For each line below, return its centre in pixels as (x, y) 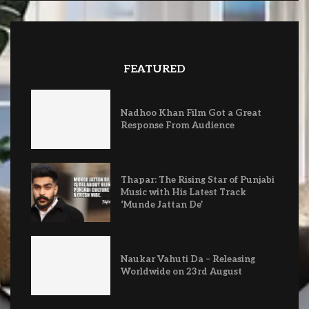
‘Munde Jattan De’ (161, 205)
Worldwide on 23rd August (181, 272)
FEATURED (154, 70)
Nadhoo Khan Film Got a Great (191, 113)
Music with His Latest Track (183, 193)
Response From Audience (177, 126)
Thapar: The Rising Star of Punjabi (197, 180)
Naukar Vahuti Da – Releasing (188, 260)
